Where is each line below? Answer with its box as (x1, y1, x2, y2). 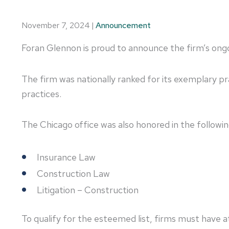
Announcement (96, 20, 151, 31)
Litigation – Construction (36, 184, 139, 196)
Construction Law (36, 167, 110, 179)
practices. (21, 87, 61, 100)
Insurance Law (36, 151, 96, 163)
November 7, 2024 (21, 20, 90, 31)
